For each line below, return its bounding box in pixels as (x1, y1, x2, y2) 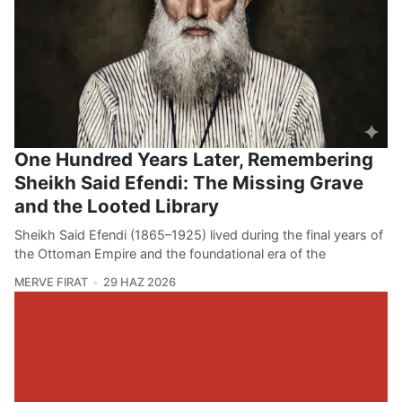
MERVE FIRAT (14, 275, 88, 289)
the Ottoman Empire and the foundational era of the (14, 245, 326, 261)
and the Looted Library (14, 194, 219, 217)
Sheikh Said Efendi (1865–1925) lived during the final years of (14, 226, 383, 242)
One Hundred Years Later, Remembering (14, 147, 373, 170)
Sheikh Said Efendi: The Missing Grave (14, 170, 363, 194)
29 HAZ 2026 (102, 275, 176, 289)
